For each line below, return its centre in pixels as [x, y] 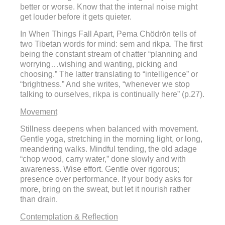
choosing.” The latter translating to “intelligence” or [109, 74]
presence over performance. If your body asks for [106, 179]
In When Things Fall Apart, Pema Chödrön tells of [108, 34]
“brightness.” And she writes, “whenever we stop [105, 84]
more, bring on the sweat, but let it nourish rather [105, 189]
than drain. [39, 199]
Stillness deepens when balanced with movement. [109, 129]
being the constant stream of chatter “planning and [109, 54]
